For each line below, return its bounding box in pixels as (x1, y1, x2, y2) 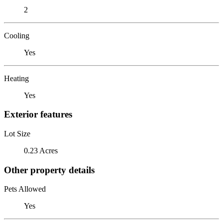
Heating (4, 74, 29, 83)
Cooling (4, 31, 29, 40)
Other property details (4, 164, 95, 175)
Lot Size (4, 129, 30, 138)
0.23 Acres (24, 146, 58, 155)
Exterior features (4, 109, 72, 120)
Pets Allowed (4, 185, 46, 194)
